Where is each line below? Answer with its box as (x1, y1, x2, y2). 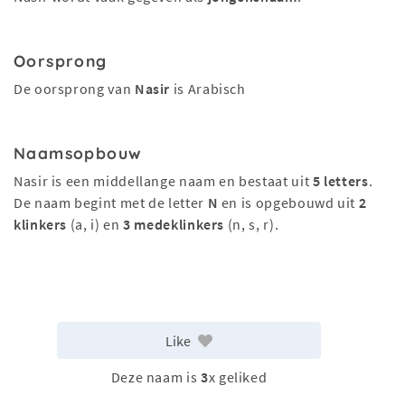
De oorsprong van (14, 80, 135, 98)
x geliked (208, 368, 268, 387)
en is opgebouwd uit (218, 193, 359, 212)
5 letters (312, 172, 369, 190)
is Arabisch (170, 80, 246, 98)
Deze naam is (110, 368, 201, 387)
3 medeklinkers (123, 215, 225, 233)
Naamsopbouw (14, 143, 143, 163)
